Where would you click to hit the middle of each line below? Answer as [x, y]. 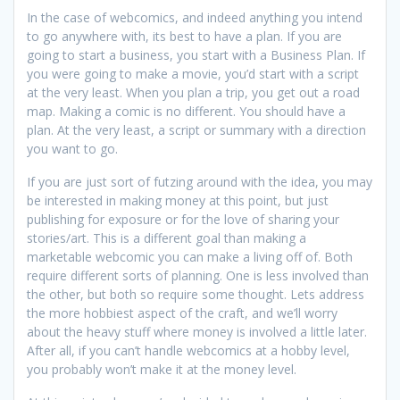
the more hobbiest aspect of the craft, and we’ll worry [182, 312]
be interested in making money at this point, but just [178, 200]
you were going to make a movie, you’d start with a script [193, 73]
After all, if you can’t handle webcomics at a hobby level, [188, 350]
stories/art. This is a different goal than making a [167, 237]
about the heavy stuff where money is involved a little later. [197, 331]
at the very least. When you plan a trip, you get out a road [193, 92]
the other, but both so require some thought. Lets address [196, 294]
